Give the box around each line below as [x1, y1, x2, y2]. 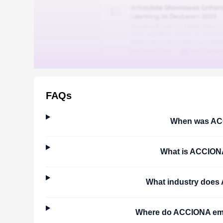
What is [160, 147, 190, 156]
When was [170, 116, 211, 125]
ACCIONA [173, 208, 211, 217]
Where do [135, 208, 174, 217]
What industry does [145, 177, 221, 186]
